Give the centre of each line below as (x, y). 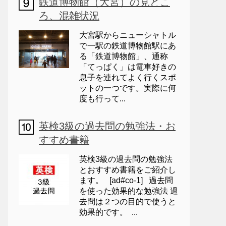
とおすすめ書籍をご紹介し (128, 170)
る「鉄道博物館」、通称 (124, 56)
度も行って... (102, 99)
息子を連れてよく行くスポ (128, 77)
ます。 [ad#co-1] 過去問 (126, 180)
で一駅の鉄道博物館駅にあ (128, 46)
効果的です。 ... (108, 212)
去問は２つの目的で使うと (128, 202)
